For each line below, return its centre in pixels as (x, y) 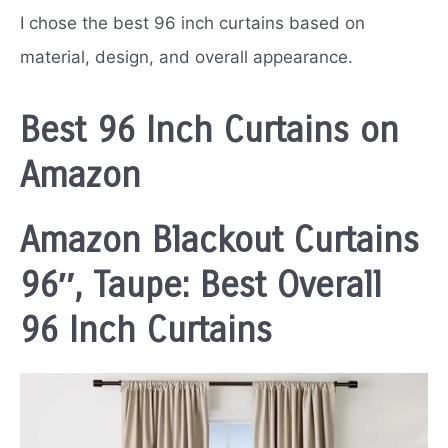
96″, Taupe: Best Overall (201, 285)
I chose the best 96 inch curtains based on (192, 22)
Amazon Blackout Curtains (219, 240)
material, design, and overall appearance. (186, 56)
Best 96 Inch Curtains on (209, 130)
